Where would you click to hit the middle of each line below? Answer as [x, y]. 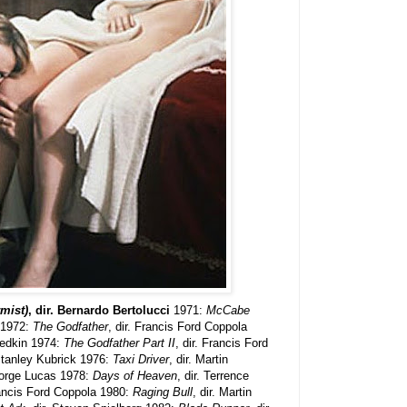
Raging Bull [163, 392]
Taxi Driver [141, 359]
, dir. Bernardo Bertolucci [101, 310]
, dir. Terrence [213, 375]
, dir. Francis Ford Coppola [178, 326]
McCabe [228, 310]
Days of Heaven [135, 375]
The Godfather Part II [119, 342]
